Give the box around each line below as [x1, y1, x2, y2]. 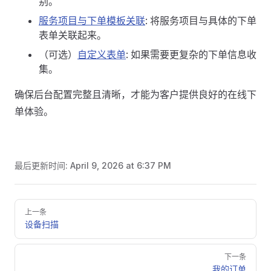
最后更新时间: [15, 160, 70, 171]
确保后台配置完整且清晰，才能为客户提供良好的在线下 [15, 88, 256, 100]
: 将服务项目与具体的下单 [145, 15, 256, 27]
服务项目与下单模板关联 [39, 15, 145, 27]
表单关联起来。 [39, 29, 106, 41]
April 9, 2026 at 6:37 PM [70, 160, 171, 171]
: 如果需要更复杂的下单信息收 [126, 48, 256, 60]
